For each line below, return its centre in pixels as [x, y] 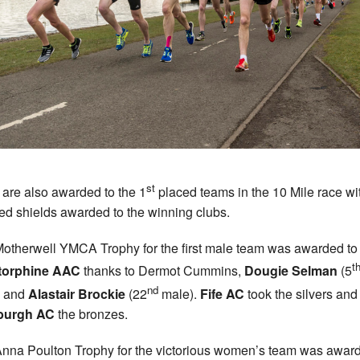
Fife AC [222, 294]
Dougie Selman [291, 271]
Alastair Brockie [77, 294]
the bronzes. [91, 314]
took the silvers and [301, 294]
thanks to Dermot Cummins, [162, 271]
